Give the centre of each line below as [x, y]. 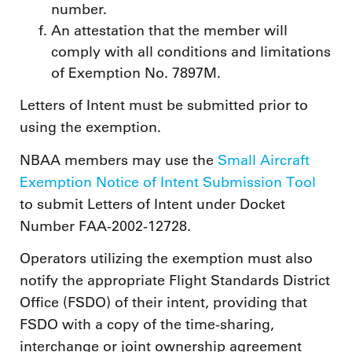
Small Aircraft [264, 160]
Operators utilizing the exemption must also [166, 259]
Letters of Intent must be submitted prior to [164, 106]
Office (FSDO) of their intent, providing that [163, 303]
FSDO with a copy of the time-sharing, [147, 325]
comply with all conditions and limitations [191, 51]
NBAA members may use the [119, 160]
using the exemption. [90, 128]
